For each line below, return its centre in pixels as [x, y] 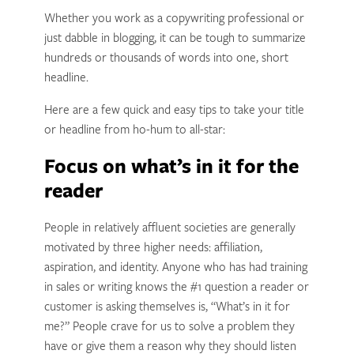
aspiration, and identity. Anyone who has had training [175, 268]
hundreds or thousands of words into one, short [166, 58]
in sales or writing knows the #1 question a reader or [176, 288]
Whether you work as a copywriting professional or [174, 19]
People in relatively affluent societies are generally [169, 228]
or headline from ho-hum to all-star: [134, 130]
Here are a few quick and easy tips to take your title [174, 111]
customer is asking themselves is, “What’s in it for [167, 307]
